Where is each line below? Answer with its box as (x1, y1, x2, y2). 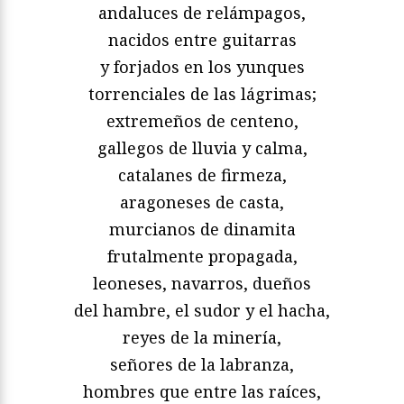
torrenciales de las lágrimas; (87, 83, 317, 106)
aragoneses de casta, (120, 191, 284, 214)
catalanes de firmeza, (117, 164, 287, 187)
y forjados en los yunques (99, 56, 305, 78)
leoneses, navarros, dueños (93, 272, 311, 295)
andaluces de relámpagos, (98, 2, 306, 24)
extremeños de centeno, (106, 110, 298, 133)
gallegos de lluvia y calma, (96, 137, 308, 160)
